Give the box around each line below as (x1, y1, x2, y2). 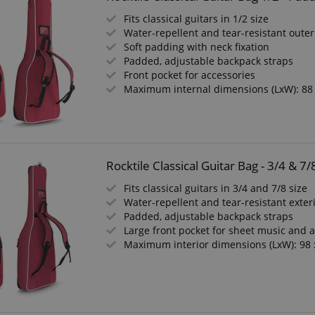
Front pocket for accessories (124, 68, 256, 82)
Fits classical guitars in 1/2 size (124, 12, 269, 25)
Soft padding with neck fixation (124, 40, 270, 53)
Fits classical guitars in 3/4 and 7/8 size (124, 181, 308, 195)
